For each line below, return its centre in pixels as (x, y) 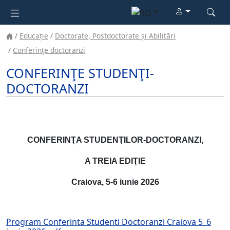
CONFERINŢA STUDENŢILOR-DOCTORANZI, (115, 140)
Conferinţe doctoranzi (49, 50)
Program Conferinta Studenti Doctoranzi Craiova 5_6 (109, 222)
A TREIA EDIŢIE (115, 161)
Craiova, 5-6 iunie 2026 (115, 182)
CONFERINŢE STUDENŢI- (80, 73)
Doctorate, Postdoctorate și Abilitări (115, 35)
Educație (34, 35)
